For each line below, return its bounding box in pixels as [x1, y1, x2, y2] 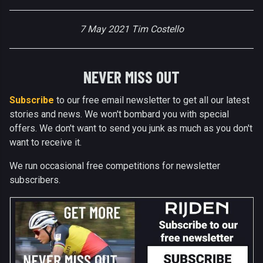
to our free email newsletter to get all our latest [54, 95, 249, 106]
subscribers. [9, 174, 60, 186]
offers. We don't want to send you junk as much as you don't [9, 123, 252, 134]
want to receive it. [9, 137, 82, 149]
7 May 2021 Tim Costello [79, 23, 184, 35]
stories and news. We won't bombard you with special [9, 109, 229, 120]
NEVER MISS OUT [83, 67, 180, 87]
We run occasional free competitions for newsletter [9, 160, 220, 172]
